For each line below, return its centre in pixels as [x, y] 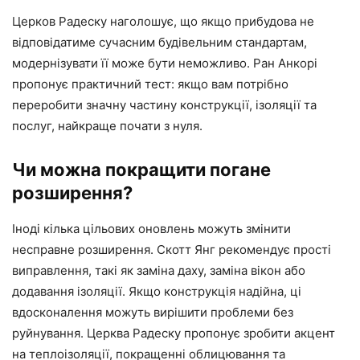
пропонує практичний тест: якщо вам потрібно [150, 84]
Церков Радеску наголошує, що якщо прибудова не [163, 21]
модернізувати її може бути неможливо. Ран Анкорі [165, 63]
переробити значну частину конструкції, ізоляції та [164, 105]
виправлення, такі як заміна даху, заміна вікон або [159, 270]
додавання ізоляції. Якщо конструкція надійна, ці [157, 291]
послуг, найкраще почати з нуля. [107, 126]
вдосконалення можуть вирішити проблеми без [153, 312]
